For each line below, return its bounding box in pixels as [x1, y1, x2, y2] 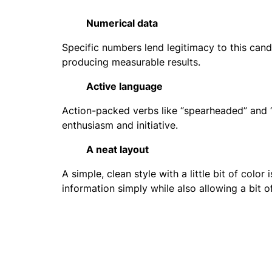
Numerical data [86, 17, 158, 29]
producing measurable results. [62, 56, 200, 68]
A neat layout [86, 143, 149, 155]
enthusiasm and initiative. [62, 119, 178, 131]
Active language [86, 80, 163, 92]
